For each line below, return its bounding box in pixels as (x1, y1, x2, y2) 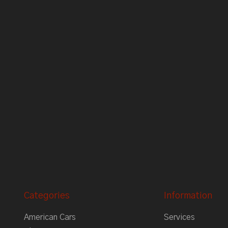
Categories (24, 191, 70, 201)
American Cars (24, 213, 76, 222)
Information (164, 191, 212, 201)
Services (164, 213, 195, 222)
